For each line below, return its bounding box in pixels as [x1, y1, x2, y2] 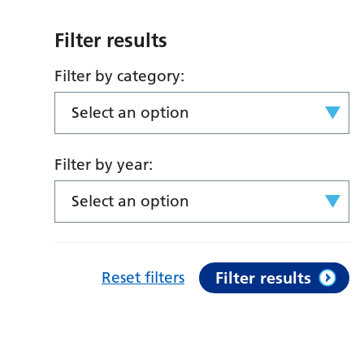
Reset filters [102, 268, 185, 288]
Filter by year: [54, 155, 154, 175]
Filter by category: [54, 67, 185, 86]
